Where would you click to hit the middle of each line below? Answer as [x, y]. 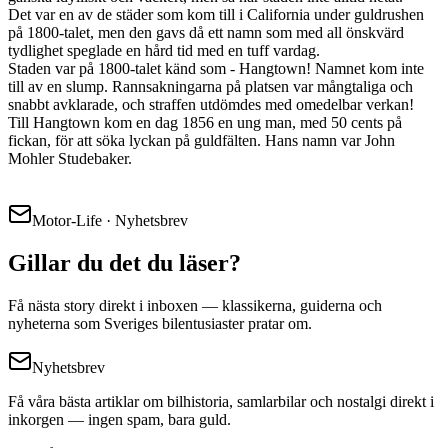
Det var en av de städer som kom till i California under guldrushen [216, 14]
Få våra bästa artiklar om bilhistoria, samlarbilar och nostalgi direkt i [221, 401]
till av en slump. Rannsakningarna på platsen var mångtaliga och [210, 86]
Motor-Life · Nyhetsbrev [110, 220]
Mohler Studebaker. [70, 158]
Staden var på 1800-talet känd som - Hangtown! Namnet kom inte [216, 68]
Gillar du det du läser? [124, 262]
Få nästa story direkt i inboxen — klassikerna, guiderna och [195, 305]
